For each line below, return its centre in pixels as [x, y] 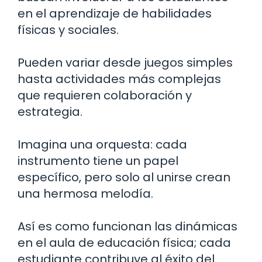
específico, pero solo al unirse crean [124, 177]
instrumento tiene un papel [98, 161]
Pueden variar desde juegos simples [125, 63]
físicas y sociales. [68, 30]
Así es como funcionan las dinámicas [127, 227]
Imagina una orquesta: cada [102, 145]
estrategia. [50, 112]
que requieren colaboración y [105, 96]
